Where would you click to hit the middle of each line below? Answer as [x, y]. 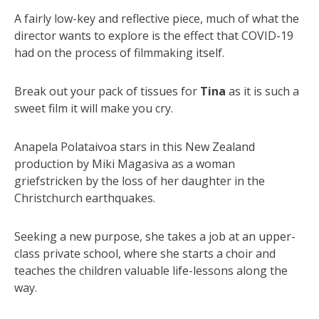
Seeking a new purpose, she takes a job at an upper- [155, 236]
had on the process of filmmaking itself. [119, 52]
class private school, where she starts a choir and [145, 253]
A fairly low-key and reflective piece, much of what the [157, 18]
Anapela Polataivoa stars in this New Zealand [135, 146]
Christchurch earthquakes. [85, 198]
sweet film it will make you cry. [94, 108]
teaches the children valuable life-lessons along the [151, 270]
